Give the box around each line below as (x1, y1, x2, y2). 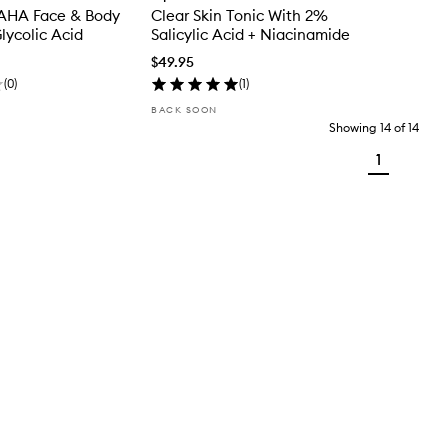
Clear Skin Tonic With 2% (151, 5, 328, 25)
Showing (329, 119, 377, 135)
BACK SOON (151, 103, 218, 115)
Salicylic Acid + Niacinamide (151, 24, 350, 44)
